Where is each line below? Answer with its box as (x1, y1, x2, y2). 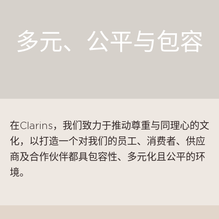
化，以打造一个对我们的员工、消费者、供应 (10, 137, 205, 147)
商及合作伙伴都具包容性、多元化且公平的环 (10, 153, 205, 162)
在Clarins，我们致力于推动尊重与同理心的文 (10, 121, 209, 131)
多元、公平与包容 (16, 31, 203, 55)
